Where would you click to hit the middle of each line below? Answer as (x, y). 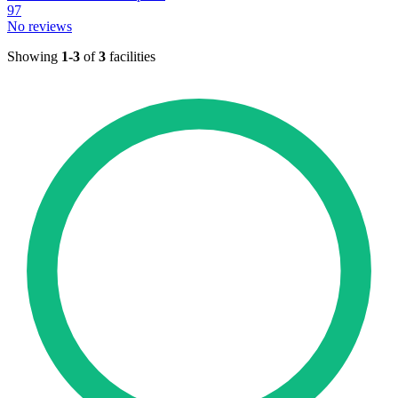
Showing (34, 57)
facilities (131, 57)
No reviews (40, 27)
